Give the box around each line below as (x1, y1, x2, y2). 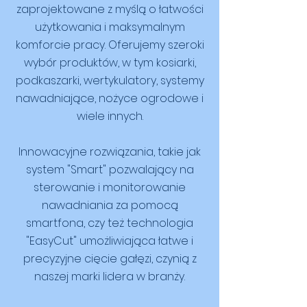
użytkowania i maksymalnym (34, 19, 185, 35)
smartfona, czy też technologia (26, 215, 193, 231)
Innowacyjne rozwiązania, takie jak (19, 144, 201, 160)
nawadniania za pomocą (41, 197, 178, 213)
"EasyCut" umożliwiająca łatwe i (26, 233, 193, 249)
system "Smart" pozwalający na (25, 162, 194, 177)
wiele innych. (76, 108, 143, 124)
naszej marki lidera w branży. (34, 269, 185, 284)
